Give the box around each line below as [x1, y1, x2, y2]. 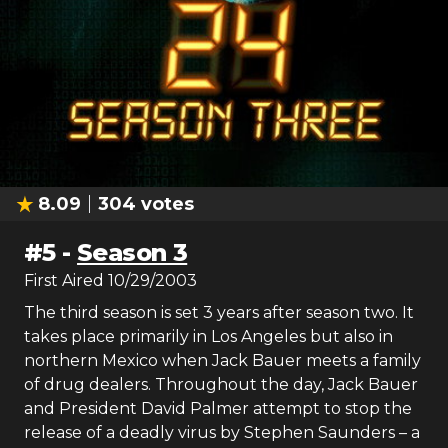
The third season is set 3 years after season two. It [24, 303, 414, 322]
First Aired [24, 271, 104, 290]
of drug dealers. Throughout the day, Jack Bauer [24, 375, 418, 394]
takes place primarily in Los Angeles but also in [24, 327, 393, 346]
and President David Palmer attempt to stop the [24, 399, 412, 418]
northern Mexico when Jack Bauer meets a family [24, 351, 421, 370]
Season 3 [77, 238, 188, 267]
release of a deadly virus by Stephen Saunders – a [24, 423, 420, 442]
